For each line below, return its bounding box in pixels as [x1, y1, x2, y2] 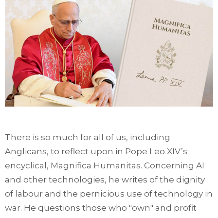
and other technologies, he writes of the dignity [5, 174, 205, 184]
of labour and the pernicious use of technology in [5, 188, 213, 199]
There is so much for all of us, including [5, 132, 170, 142]
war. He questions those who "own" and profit [5, 202, 197, 213]
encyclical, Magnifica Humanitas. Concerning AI [5, 160, 204, 170]
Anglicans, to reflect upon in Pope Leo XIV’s [5, 146, 187, 156]
